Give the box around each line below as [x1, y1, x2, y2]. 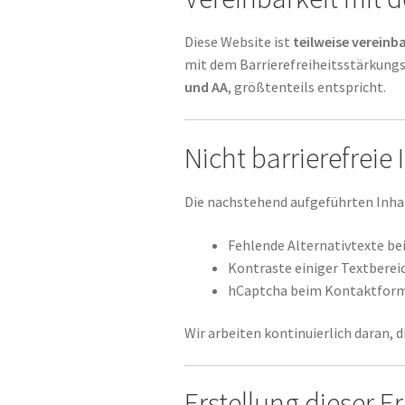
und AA [184, 78, 229, 97]
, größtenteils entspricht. [228, 78, 387, 97]
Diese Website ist [184, 33, 294, 52]
